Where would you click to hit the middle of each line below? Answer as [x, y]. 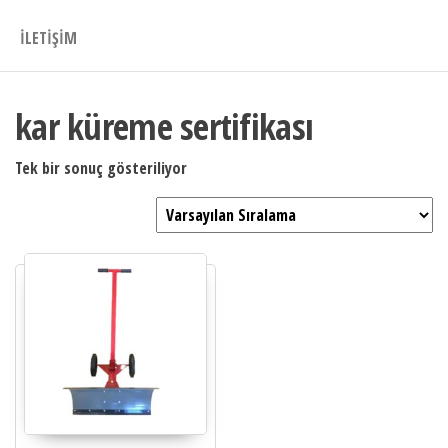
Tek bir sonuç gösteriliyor [101, 167]
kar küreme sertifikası [164, 126]
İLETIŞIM [48, 38]
